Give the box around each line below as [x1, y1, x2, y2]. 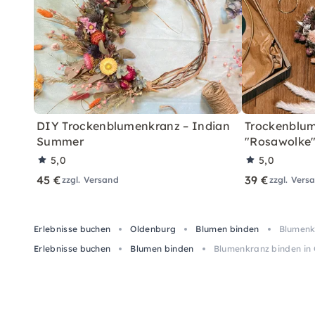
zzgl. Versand [61, 174, 119, 185]
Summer [37, 134, 84, 148]
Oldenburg [130, 223, 176, 234]
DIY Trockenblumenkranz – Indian [37, 118, 230, 133]
